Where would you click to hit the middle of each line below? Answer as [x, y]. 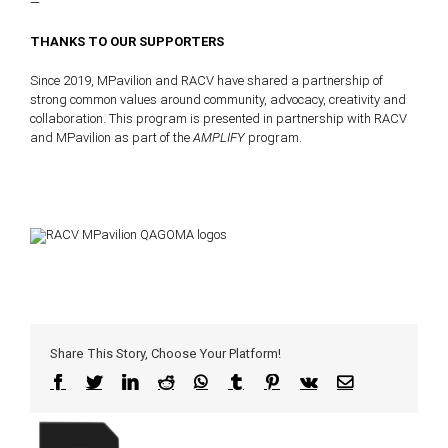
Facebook [98, 381]
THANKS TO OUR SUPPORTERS [126, 42]
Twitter [126, 381]
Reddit [196, 381]
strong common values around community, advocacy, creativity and [217, 100]
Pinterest [309, 381]
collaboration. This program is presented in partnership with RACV [218, 119]
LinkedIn [169, 381]
